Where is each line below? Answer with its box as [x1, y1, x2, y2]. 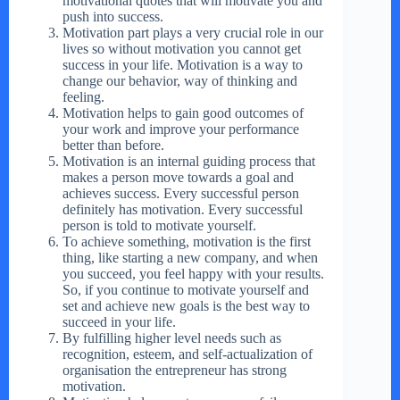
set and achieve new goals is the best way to [62, 298, 310, 314]
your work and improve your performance [62, 121, 299, 137]
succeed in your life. [62, 314, 176, 330]
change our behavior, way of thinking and [62, 73, 297, 89]
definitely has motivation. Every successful [62, 202, 303, 218]
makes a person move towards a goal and [62, 170, 294, 186]
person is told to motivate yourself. [62, 218, 256, 234]
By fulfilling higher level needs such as [62, 330, 281, 346]
